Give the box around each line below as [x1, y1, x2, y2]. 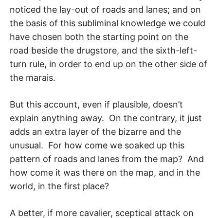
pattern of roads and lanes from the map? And [10, 153, 204, 164]
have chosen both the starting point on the [10, 31, 188, 42]
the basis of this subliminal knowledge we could [10, 18, 205, 28]
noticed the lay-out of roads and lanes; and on [10, 4, 201, 15]
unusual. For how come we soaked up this [10, 140, 184, 150]
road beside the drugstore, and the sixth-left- [10, 45, 197, 55]
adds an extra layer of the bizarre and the [10, 126, 181, 137]
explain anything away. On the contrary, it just [10, 112, 202, 123]
